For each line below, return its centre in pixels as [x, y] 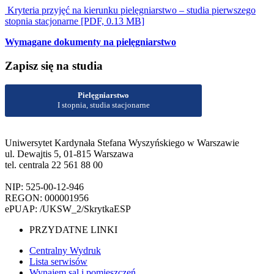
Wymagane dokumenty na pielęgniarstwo [91, 42]
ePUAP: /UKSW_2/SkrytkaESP [68, 209]
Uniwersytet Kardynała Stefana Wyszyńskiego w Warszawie [122, 143]
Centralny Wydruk [65, 251]
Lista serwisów [58, 262]
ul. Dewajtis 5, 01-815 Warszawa [69, 154]
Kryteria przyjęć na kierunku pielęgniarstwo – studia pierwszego [130, 10]
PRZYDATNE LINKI [73, 230]
